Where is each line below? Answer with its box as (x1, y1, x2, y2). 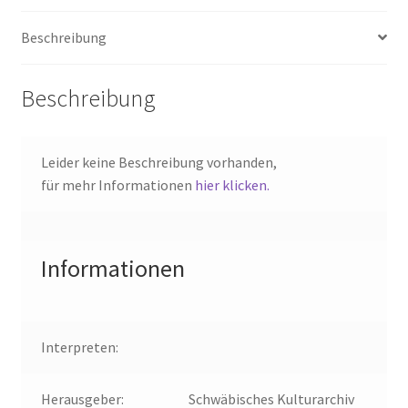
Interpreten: (41, 338, 119, 357)
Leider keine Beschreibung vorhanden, (41, 153, 278, 172)
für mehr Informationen (41, 176, 196, 195)
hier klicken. (195, 176, 270, 195)
